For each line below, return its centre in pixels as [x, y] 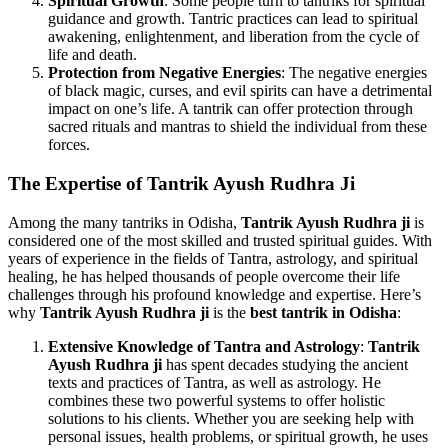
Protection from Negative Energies [164, 73]
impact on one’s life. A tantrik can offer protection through [230, 109]
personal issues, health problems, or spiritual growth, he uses [238, 436]
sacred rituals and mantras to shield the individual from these [237, 127]
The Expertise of [77, 184]
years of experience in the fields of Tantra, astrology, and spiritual [213, 258]
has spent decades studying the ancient [285, 364]
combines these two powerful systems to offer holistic [216, 400]
